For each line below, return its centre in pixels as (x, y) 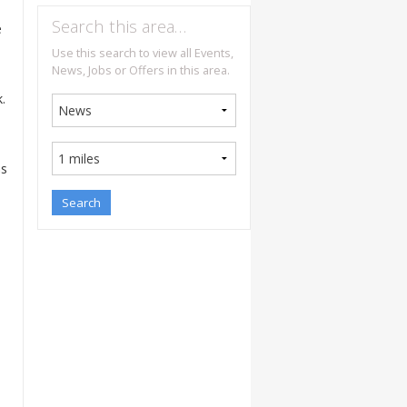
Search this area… (119, 26)
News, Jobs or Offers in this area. (141, 70)
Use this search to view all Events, (143, 53)
